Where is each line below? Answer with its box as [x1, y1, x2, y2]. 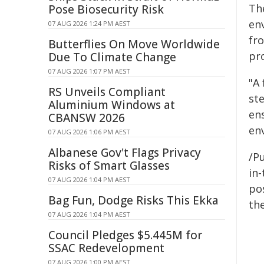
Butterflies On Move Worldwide [48, 37, 220, 52]
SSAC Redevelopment [48, 240, 164, 256]
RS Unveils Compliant [48, 84, 166, 100]
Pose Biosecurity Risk [48, 2, 164, 17]
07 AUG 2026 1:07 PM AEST [48, 67, 130, 75]
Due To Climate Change [48, 49, 176, 65]
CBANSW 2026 [48, 110, 125, 126]
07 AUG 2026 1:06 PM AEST [48, 127, 130, 136]
